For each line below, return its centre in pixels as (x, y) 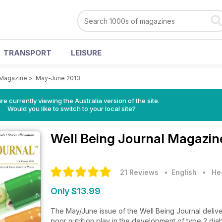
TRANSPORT (28, 53)
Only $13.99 (76, 191)
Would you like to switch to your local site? (71, 109)
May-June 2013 (58, 78)
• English (179, 172)
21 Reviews (139, 172)
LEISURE (86, 53)
